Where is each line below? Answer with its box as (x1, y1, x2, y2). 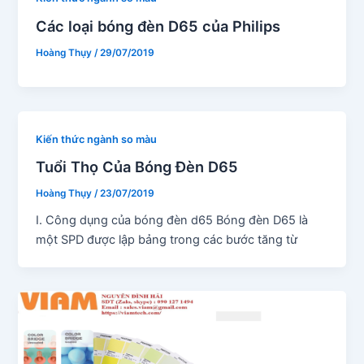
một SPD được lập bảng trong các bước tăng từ (36, 232, 298, 247)
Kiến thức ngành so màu (36, 132, 158, 145)
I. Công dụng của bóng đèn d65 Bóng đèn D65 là (36, 212, 309, 227)
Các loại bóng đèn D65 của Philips (36, 16, 281, 35)
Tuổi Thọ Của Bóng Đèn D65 (36, 158, 239, 176)
